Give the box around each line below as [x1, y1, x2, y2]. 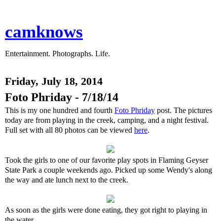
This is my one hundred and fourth [5, 106, 114, 114]
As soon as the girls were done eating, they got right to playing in [5, 206, 207, 214]
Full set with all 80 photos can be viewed [5, 126, 134, 134]
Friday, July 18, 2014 [5, 75, 103, 87]
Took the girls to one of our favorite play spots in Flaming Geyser [5, 156, 208, 164]
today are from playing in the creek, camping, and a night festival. [5, 116, 209, 124]
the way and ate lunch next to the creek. [5, 176, 128, 184]
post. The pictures [155, 106, 212, 114]
